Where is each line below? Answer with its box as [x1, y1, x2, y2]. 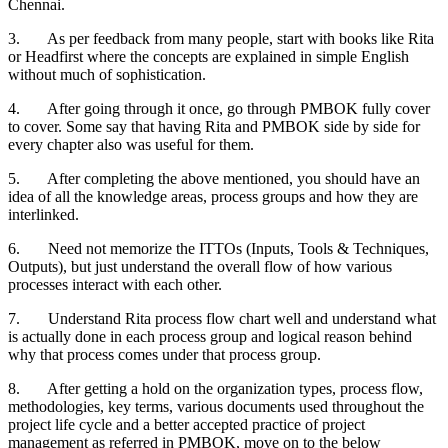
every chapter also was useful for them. [8, 136, 254, 154]
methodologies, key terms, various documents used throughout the [8, 398, 424, 416]
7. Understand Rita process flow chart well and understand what [8, 310, 436, 328]
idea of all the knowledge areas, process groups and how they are [8, 188, 418, 206]
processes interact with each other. [8, 276, 222, 294]
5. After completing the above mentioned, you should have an [8, 170, 420, 188]
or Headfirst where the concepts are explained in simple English [8, 48, 409, 66]
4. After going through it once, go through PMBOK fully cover [8, 100, 430, 118]
